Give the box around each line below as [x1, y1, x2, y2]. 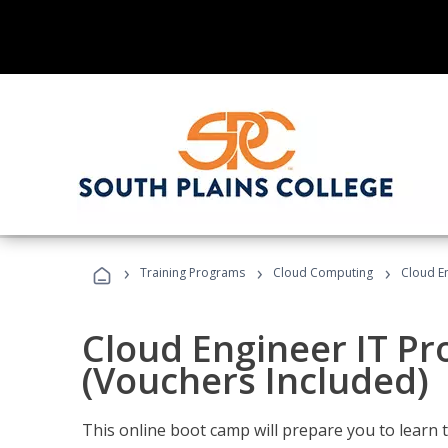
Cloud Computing [273, 264, 373, 281]
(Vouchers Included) [82, 356, 429, 405]
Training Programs [140, 264, 245, 281]
